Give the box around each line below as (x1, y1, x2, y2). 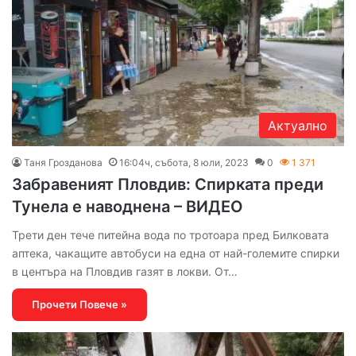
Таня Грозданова (24, 156, 103, 168)
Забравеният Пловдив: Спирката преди (12, 174, 323, 194)
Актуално (268, 117, 327, 133)
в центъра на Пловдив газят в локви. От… (12, 264, 238, 278)
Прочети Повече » (32, 297, 127, 311)
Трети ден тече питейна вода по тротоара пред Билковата (12, 227, 329, 242)
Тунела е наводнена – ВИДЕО (12, 196, 243, 216)
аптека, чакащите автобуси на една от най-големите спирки (12, 246, 339, 260)
